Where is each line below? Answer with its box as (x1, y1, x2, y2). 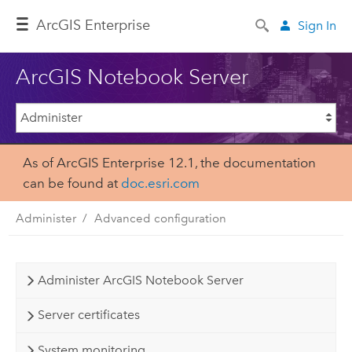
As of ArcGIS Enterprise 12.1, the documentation (22, 155, 316, 171)
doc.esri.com (120, 175, 200, 192)
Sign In (298, 17, 337, 33)
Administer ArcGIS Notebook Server (37, 272, 244, 288)
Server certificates (37, 307, 140, 323)
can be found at (22, 175, 121, 192)
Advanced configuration (93, 211, 226, 225)
